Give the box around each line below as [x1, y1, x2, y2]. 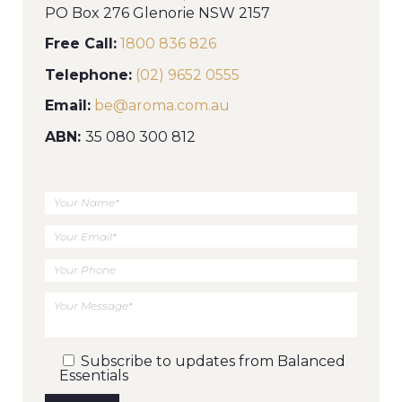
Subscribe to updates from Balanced [81, 352, 345, 370]
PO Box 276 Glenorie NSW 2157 [45, 4, 270, 22]
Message [44, 304, 106, 321]
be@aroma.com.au [94, 97, 230, 114]
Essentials [59, 366, 128, 384]
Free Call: [45, 35, 117, 52]
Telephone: [45, 66, 132, 83]
